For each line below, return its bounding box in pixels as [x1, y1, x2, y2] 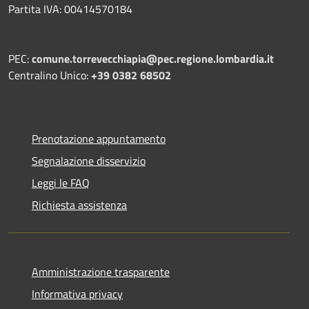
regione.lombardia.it [177, 50, 274, 67]
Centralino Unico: [8, 66, 91, 83]
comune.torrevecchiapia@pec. [32, 50, 177, 67]
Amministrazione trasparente [32, 263, 170, 280]
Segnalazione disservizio [32, 152, 146, 169]
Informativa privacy [32, 285, 123, 302]
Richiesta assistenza [32, 196, 127, 213]
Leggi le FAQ [32, 174, 90, 191]
